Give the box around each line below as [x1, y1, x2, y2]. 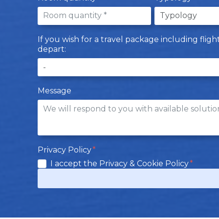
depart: [37, 44, 66, 54]
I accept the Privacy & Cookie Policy [50, 159, 191, 169]
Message [37, 86, 71, 96]
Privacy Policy [37, 145, 93, 155]
